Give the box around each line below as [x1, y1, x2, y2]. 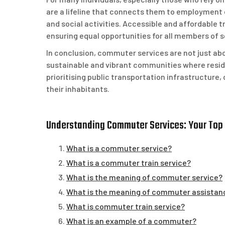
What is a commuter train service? [66, 158, 191, 168]
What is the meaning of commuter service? [66, 172, 222, 182]
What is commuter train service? [66, 201, 185, 211]
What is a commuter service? [66, 143, 172, 153]
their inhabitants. [46, 84, 109, 94]
